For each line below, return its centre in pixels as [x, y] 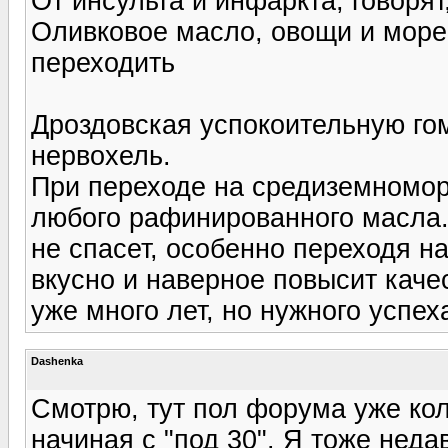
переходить [103, 62]
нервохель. [101, 155]
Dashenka [57, 360]
